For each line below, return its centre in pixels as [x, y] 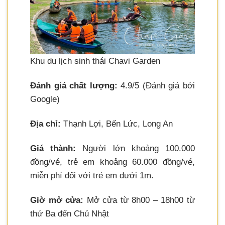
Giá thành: [53, 148]
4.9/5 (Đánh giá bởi [156, 85]
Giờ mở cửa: [57, 200]
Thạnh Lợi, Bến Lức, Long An [117, 124]
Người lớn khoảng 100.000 [136, 148]
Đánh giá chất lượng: [74, 85]
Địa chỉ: [45, 124]
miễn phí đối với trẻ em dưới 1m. [92, 175]
